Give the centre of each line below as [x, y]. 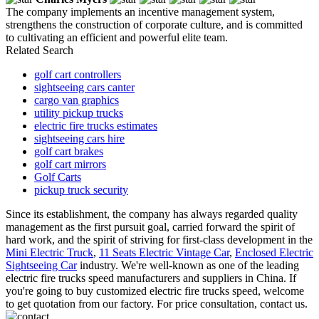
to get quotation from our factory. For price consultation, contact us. [157, 304]
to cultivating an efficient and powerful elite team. [117, 38]
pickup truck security [81, 190]
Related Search [40, 51]
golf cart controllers [78, 75]
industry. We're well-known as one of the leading [188, 266]
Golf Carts [58, 177]
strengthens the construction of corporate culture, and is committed [154, 25]
